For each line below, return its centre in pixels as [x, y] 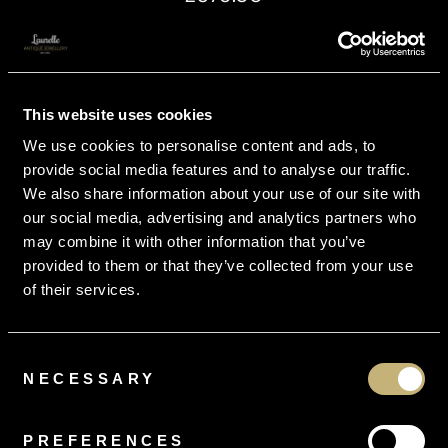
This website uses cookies [118, 114]
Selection [37, 382]
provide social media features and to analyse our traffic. [217, 169]
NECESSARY [90, 378]
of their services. [81, 289]
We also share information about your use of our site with [222, 193]
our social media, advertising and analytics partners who [219, 217]
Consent [35, 358]
